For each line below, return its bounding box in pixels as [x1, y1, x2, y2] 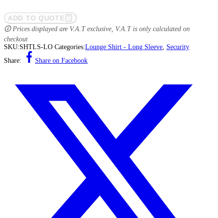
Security [166, 43, 189, 51]
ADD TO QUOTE [8, 14, 65, 22]
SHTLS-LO [19, 43, 53, 51]
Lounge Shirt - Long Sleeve [85, 43, 163, 51]
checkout [4, 36, 28, 43]
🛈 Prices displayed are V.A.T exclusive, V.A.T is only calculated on [4, 25, 190, 33]
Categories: [54, 43, 85, 51]
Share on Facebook [35, 57, 88, 64]
